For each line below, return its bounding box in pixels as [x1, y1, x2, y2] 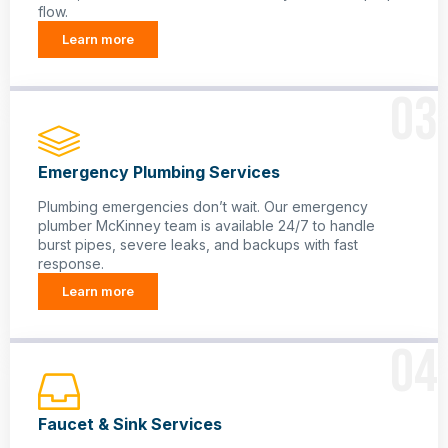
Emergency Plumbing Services [38, 162, 280, 183]
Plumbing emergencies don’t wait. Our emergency [38, 198, 368, 216]
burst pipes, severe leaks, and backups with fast [38, 236, 358, 254]
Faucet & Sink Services [38, 414, 222, 435]
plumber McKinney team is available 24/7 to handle [38, 217, 375, 235]
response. [38, 255, 104, 273]
